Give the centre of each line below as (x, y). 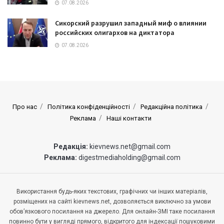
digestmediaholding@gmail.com (129, 158)
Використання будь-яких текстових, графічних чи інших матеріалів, (112, 192)
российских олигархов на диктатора (115, 33)
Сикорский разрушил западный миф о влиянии (131, 23)
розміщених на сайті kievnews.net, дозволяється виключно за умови (112, 202)
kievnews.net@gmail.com (130, 147)
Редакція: (71, 147)
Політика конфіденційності (89, 107)
